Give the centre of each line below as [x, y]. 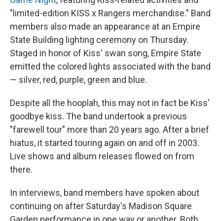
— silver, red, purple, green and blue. [78, 80]
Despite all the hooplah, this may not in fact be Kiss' [110, 103]
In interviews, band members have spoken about [105, 193]
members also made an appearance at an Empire [105, 26]
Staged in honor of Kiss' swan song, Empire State [106, 53]
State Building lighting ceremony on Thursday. [99, 40]
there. [21, 169]
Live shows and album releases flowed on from [102, 156]
